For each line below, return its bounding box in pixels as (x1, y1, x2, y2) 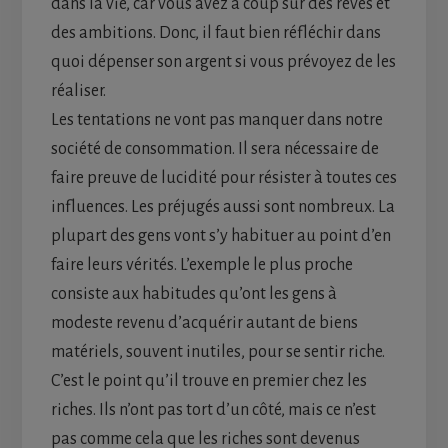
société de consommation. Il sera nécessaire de (50, 139, 379, 158)
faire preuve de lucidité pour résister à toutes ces (50, 168, 397, 187)
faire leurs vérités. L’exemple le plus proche (50, 255, 353, 274)
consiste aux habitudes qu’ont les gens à (50, 284, 337, 303)
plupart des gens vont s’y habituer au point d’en (50, 226, 391, 245)
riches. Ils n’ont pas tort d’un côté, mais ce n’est (50, 400, 376, 419)
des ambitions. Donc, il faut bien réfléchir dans (50, 23, 381, 42)
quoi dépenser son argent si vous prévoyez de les (50, 52, 396, 71)
